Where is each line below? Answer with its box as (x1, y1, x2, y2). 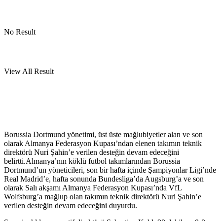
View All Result (4, 67, 54, 75)
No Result (4, 27, 36, 36)
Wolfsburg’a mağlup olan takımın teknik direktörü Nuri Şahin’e (4, 192, 201, 201)
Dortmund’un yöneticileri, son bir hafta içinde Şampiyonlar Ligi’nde (4, 165, 216, 174)
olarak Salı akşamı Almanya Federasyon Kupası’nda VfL (4, 183, 182, 192)
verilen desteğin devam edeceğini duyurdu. (4, 201, 137, 210)
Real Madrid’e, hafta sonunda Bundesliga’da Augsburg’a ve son (4, 174, 204, 183)
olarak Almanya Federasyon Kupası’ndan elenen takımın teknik (4, 139, 202, 147)
